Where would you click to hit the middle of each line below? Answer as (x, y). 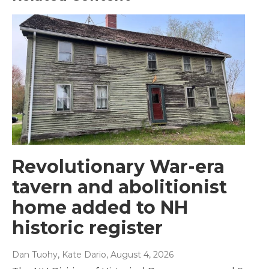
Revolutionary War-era (118, 166)
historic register (87, 228)
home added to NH (100, 207)
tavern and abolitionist (119, 187)
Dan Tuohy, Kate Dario (59, 254)
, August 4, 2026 (140, 254)
